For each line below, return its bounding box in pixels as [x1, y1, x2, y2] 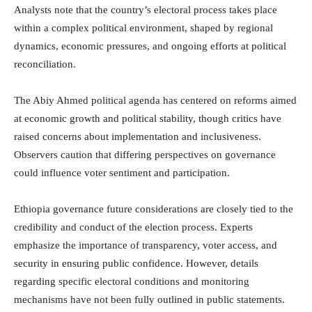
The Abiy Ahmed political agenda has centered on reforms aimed [14, 95, 297, 107]
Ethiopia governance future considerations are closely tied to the [14, 203, 293, 215]
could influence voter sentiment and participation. [14, 167, 230, 179]
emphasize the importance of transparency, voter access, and [14, 240, 277, 251]
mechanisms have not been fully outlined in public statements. [14, 294, 285, 306]
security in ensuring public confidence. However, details [14, 258, 258, 270]
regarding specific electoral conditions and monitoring [14, 276, 249, 288]
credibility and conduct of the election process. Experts [14, 221, 253, 233]
